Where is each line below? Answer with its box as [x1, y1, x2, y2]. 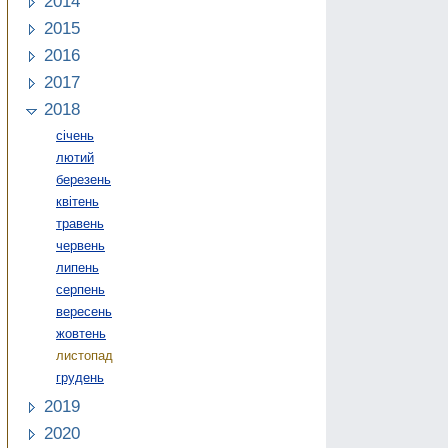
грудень [56, 369, 104, 385]
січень [56, 127, 94, 143]
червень [56, 237, 105, 253]
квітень [56, 193, 99, 209]
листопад [56, 347, 113, 363]
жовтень [56, 325, 106, 341]
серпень [56, 281, 105, 297]
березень [56, 171, 111, 187]
